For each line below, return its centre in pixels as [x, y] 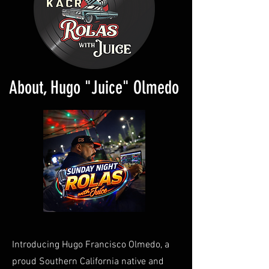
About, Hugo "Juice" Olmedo [94, 87]
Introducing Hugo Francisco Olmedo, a [91, 245]
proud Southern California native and [88, 261]
